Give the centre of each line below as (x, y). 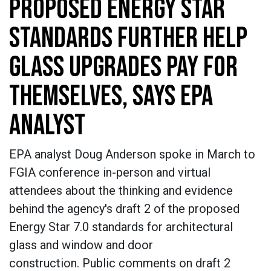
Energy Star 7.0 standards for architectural (121, 227)
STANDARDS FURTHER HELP (128, 38)
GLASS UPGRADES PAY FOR (123, 67)
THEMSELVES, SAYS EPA (111, 96)
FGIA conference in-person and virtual (110, 172)
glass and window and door (81, 245)
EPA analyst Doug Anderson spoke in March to (132, 154)
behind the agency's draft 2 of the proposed (124, 209)
